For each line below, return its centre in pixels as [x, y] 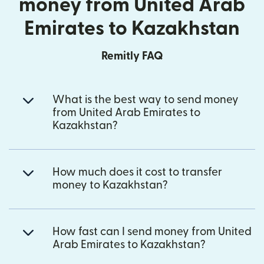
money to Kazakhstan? [110, 185]
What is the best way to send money [146, 100]
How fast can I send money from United [152, 232]
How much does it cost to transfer [137, 172]
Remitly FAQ [132, 56]
